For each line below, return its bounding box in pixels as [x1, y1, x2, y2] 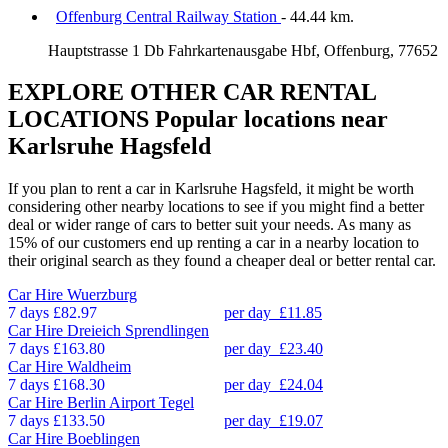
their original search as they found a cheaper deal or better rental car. [8, 252, 436, 270]
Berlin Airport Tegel [67, 394, 194, 412]
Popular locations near [149, 106, 388, 133]
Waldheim [67, 358, 131, 376]
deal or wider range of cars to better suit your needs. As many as [8, 216, 411, 234]
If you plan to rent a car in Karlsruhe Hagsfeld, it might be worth [8, 180, 414, 198]
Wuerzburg [67, 286, 137, 304]
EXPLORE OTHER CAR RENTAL [8, 79, 376, 106]
